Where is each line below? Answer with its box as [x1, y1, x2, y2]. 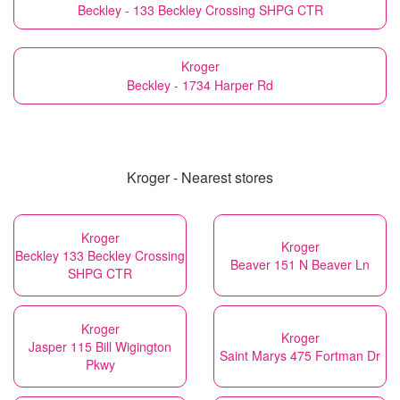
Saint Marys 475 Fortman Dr [220, 346, 380, 365]
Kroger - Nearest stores [127, 167, 273, 188]
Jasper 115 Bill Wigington [29, 337, 171, 356]
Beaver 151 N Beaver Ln [230, 255, 370, 274]
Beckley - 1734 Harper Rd [127, 76, 273, 95]
